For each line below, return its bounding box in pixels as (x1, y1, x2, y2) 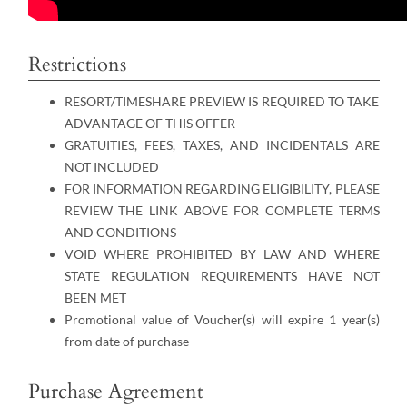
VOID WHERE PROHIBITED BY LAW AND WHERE (64, 245, 380, 262)
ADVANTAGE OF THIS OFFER (64, 114, 235, 131)
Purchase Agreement (27, 377, 203, 405)
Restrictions (27, 51, 126, 79)
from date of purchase (64, 333, 189, 349)
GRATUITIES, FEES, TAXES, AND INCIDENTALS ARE (64, 136, 380, 153)
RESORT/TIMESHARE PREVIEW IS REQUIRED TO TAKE (64, 93, 380, 109)
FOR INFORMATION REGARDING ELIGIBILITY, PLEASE (64, 180, 380, 196)
